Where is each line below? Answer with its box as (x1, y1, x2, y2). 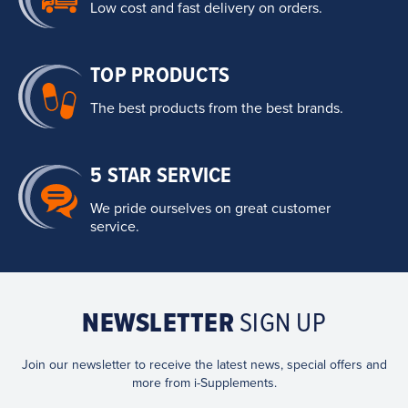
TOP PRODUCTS (90, 62, 229, 90)
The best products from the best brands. (90, 99, 343, 117)
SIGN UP (233, 307, 326, 342)
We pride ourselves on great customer (90, 199, 331, 218)
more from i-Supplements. (131, 375, 277, 391)
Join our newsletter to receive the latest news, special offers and (21, 357, 387, 372)
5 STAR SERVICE (90, 162, 232, 190)
